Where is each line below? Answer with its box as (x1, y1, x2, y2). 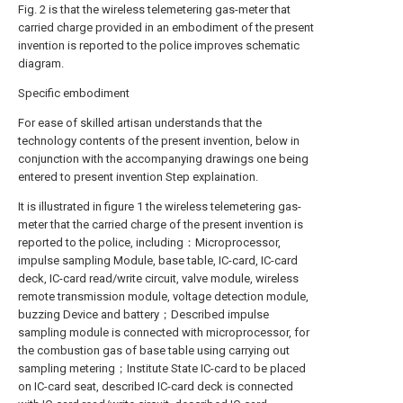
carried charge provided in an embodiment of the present (18, 21, 314, 34)
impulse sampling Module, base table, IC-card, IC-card (18, 254, 298, 267)
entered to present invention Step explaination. (18, 170, 258, 184)
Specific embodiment (18, 86, 130, 100)
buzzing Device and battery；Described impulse (18, 308, 269, 321)
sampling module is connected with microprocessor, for (18, 326, 309, 339)
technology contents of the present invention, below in (18, 134, 300, 148)
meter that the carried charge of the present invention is (18, 218, 303, 231)
